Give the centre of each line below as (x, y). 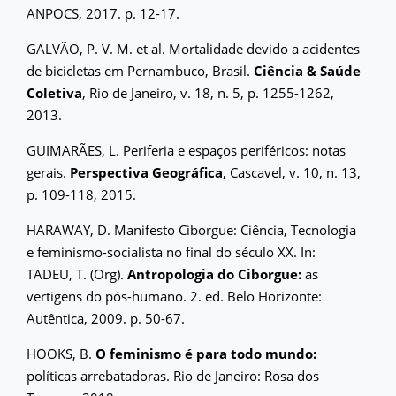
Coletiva (54, 92)
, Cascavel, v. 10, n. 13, (292, 172)
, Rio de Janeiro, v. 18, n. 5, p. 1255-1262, (208, 92)
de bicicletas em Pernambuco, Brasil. (140, 70)
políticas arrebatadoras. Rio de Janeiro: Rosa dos (173, 375)
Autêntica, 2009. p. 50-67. (106, 318)
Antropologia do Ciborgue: (214, 274)
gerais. (48, 172)
